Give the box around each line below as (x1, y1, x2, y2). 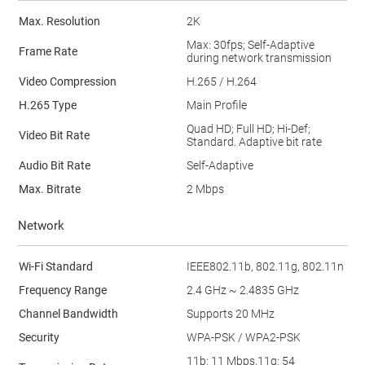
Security (18, 330, 59, 344)
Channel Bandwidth (18, 306, 118, 320)
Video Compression (18, 74, 117, 88)
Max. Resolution (18, 14, 100, 28)
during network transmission (186, 51, 332, 64)
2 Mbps (186, 182, 224, 196)
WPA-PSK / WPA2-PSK (186, 330, 301, 344)
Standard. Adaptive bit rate (186, 134, 322, 148)
